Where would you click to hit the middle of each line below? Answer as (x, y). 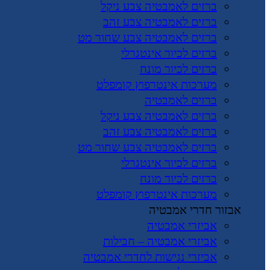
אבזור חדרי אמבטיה (195, 210)
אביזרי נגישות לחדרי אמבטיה (150, 257)
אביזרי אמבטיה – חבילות (160, 241)
